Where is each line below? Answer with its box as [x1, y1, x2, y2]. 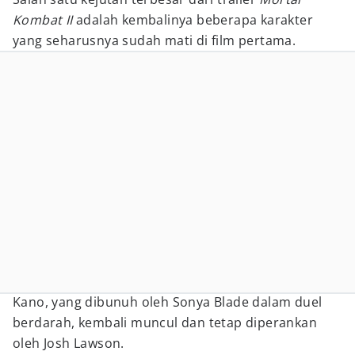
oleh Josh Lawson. [13, 334, 124, 352]
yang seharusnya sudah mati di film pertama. [13, 32, 296, 49]
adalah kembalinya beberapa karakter [72, 11, 314, 29]
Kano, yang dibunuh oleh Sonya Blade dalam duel [13, 293, 323, 311]
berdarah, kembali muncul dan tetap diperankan [13, 314, 317, 331]
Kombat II [13, 11, 73, 29]
